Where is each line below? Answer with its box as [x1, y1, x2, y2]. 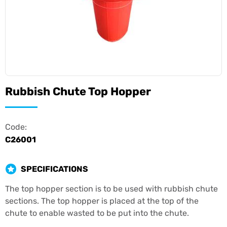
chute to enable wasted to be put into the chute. [5, 208, 189, 218]
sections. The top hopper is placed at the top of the [5, 196, 199, 206]
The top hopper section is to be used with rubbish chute [5, 184, 218, 194]
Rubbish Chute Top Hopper [5, 85, 151, 98]
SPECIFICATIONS [21, 164, 88, 174]
